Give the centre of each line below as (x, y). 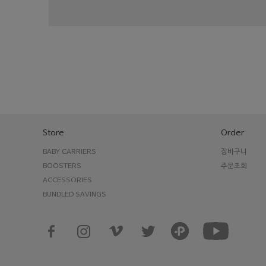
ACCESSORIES (67, 180)
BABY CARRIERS (69, 152)
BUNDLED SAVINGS (75, 195)
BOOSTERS (62, 166)
